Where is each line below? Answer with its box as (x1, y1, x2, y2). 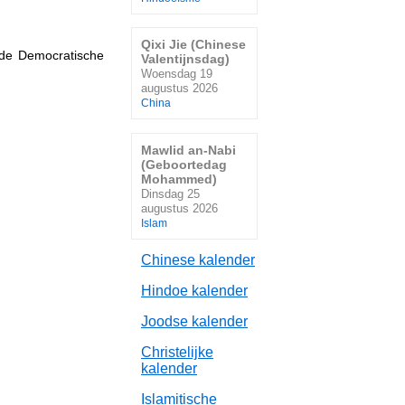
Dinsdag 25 (141, 186, 200, 201)
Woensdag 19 (141, 67, 212, 81)
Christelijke (141, 344, 213, 361)
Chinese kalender (141, 252, 255, 268)
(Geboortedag (141, 156, 227, 172)
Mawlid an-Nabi (141, 142, 236, 157)
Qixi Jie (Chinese (141, 37, 246, 52)
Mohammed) (141, 171, 217, 186)
